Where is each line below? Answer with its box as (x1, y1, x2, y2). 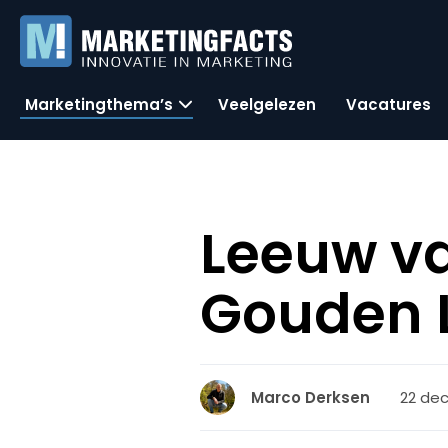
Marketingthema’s (25, 93, 173, 115)
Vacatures (346, 93, 431, 115)
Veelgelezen (218, 93, 316, 115)
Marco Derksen (251, 387, 371, 408)
